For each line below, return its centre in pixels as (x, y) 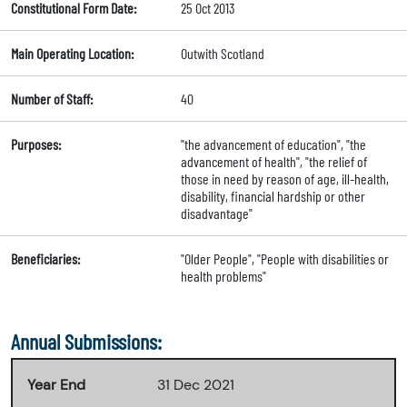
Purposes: (36, 144)
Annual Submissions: (86, 342)
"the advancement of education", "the (273, 144)
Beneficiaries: (45, 259)
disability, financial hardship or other (273, 196)
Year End (56, 385)
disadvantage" (216, 213)
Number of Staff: (52, 99)
